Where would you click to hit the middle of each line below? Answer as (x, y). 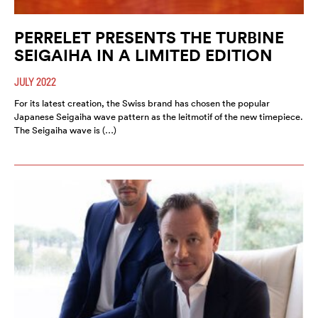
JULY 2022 (35, 81)
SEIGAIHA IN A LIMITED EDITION (143, 55)
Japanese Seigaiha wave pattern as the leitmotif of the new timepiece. (159, 116)
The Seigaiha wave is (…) (65, 130)
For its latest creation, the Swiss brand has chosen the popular (142, 103)
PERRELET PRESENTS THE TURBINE (149, 37)
